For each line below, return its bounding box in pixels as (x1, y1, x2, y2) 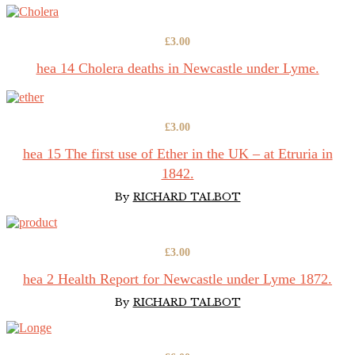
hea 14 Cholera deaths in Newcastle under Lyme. (36, 59, 319, 76)
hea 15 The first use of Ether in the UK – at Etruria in (22, 145, 333, 162)
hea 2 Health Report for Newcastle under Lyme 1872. (23, 270, 332, 287)
